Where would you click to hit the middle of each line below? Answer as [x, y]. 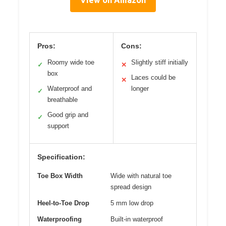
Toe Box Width [60, 176]
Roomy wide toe [71, 63]
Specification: [61, 157]
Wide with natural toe [141, 176]
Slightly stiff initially [159, 63]
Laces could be [153, 78]
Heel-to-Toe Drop [63, 203]
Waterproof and [70, 89]
